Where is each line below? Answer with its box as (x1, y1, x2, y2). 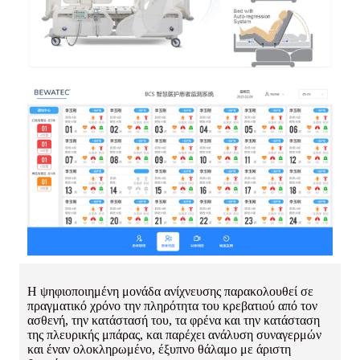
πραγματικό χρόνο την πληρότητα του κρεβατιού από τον (27, 299, 317, 313)
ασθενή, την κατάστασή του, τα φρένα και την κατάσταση (27, 313, 320, 328)
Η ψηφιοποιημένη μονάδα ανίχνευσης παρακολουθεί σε (27, 284, 313, 299)
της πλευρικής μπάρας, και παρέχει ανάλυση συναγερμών (27, 328, 321, 342)
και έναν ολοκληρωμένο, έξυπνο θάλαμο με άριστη (27, 342, 291, 357)
